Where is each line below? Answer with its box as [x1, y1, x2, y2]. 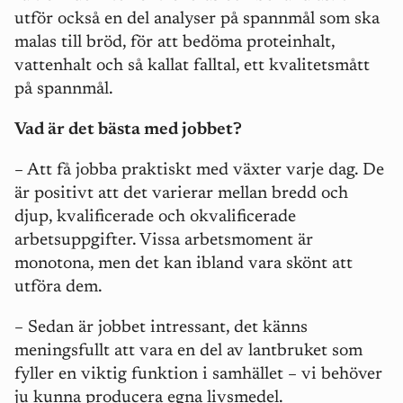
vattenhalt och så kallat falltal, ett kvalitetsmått [14, 57, 370, 75]
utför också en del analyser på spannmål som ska [14, 10, 380, 28]
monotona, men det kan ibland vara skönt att [14, 255, 353, 273]
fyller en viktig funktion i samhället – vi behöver [14, 365, 382, 383]
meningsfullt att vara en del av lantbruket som [14, 342, 363, 360]
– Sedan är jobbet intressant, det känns [14, 318, 308, 336]
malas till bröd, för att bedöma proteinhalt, [14, 33, 335, 51]
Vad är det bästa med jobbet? [14, 121, 246, 139]
